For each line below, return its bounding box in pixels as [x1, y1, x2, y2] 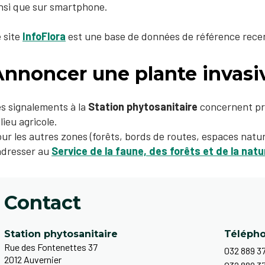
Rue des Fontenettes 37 [4, 241, 98, 253]
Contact [4, 191, 81, 214]
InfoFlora [22, 30, 66, 43]
